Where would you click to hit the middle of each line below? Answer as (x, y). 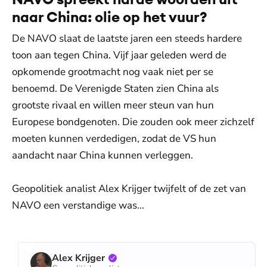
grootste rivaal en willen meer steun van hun (113, 105)
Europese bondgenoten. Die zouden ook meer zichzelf (133, 122)
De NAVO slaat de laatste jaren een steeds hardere (127, 38)
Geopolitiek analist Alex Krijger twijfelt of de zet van (129, 189)
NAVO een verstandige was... (78, 205)
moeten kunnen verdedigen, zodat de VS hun (114, 139)
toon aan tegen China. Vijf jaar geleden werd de (119, 55)
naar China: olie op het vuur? (110, 17)
